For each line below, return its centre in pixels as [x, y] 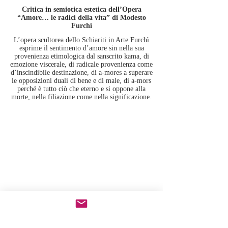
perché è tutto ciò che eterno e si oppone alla [81, 89]
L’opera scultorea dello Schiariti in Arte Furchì [81, 40]
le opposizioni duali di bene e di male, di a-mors [81, 81]
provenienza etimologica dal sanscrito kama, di [81, 56]
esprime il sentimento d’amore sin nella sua [81, 48]
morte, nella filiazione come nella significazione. [81, 97]
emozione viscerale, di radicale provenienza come [81, 64]
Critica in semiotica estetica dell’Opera [81, 9]
